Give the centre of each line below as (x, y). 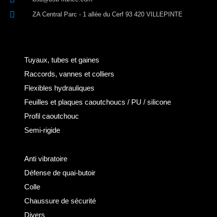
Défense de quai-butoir (60, 173)
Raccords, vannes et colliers (69, 74)
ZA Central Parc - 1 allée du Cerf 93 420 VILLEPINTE (107, 15)
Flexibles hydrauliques (59, 88)
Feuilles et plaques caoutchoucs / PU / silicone (98, 102)
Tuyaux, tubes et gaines (62, 60)
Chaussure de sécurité (60, 201)
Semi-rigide (42, 130)
